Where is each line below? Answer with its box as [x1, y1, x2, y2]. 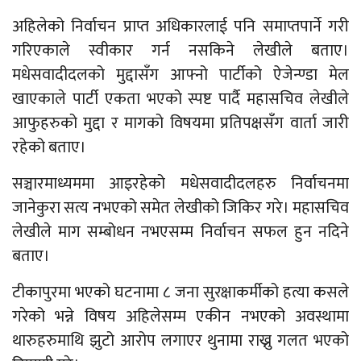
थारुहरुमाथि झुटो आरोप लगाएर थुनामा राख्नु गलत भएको [12, 327, 349, 355]
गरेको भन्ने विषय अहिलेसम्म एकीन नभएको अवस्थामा [12, 303, 349, 331]
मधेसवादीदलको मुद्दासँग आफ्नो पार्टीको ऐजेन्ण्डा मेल [12, 61, 349, 89]
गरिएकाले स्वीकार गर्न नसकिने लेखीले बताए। [12, 37, 349, 65]
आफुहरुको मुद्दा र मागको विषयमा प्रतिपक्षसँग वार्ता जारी [12, 110, 349, 138]
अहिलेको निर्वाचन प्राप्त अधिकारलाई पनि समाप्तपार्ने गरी [12, 13, 349, 41]
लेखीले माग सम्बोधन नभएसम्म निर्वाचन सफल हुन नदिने [12, 218, 349, 247]
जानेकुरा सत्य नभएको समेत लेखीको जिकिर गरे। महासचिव [12, 194, 349, 222]
